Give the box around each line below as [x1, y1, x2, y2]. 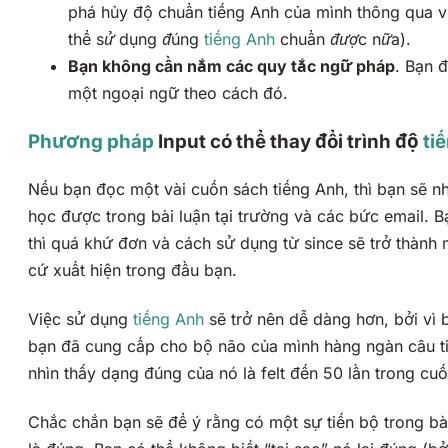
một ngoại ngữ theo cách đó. [68, 82, 288, 103]
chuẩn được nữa [275, 28, 400, 49]
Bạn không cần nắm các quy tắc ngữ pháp [68, 55, 395, 76]
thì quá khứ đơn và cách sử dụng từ [28, 233, 304, 254]
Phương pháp [28, 129, 154, 153]
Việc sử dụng [28, 309, 133, 330]
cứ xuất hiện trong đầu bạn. [28, 260, 237, 281]
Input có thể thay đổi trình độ [154, 129, 423, 153]
